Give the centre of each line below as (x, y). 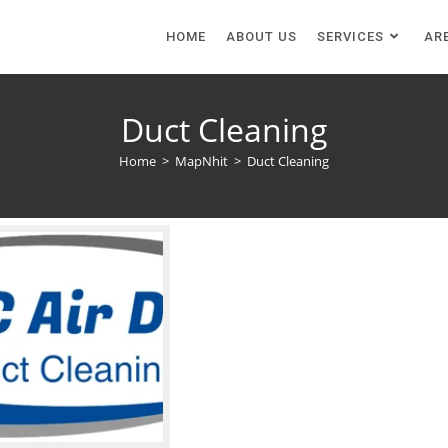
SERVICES (350, 36)
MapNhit (201, 161)
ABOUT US (261, 36)
